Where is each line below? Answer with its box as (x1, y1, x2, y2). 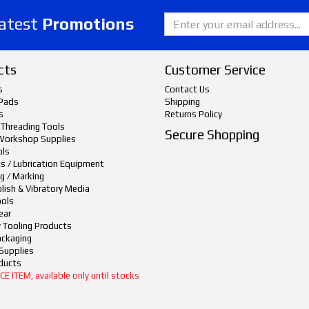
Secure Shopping (164, 127, 259, 142)
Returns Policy (164, 109, 222, 119)
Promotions (42, 14, 134, 33)
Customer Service (164, 62, 266, 77)
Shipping (164, 97, 200, 107)
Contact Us (164, 84, 210, 94)
